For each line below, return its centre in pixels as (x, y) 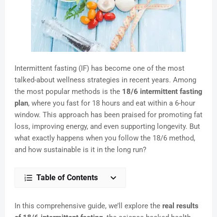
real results (180, 206)
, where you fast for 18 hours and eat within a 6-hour (112, 103)
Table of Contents (67, 178)
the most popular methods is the (68, 92)
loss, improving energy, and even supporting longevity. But (107, 127)
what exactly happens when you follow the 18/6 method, (105, 138)
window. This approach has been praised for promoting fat (108, 115)
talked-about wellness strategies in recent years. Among (105, 80)
